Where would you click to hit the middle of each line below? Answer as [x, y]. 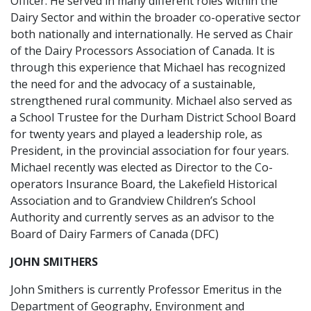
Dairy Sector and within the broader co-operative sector [155, 17]
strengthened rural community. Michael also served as [151, 101]
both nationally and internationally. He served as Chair [152, 34]
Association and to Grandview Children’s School [133, 201]
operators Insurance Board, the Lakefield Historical [144, 184]
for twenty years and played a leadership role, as [136, 134]
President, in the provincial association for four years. [150, 151]
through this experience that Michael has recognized [148, 67]
